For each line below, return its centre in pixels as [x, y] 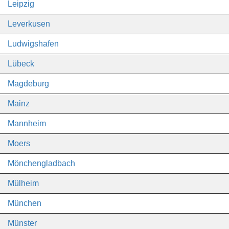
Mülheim [23, 183]
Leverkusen [29, 24]
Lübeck [21, 64]
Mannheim [27, 123]
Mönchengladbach [41, 163]
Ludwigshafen [33, 44]
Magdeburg [28, 84]
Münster [22, 223]
